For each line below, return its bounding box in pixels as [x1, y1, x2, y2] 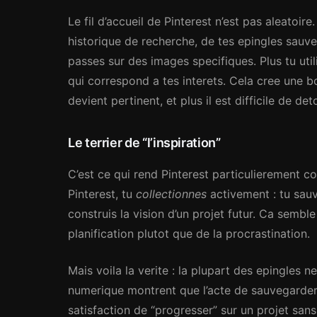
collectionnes [136, 187, 207, 201]
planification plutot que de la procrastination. [68, 226, 310, 241]
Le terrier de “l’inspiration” [68, 135, 221, 150]
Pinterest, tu [68, 187, 136, 201]
